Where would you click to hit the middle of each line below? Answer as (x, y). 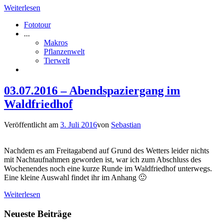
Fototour (37, 24)
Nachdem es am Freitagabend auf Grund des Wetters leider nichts (107, 151)
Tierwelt (57, 60)
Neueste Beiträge (38, 214)
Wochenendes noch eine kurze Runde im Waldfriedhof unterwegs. (108, 169)
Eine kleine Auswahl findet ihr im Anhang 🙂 (75, 178)
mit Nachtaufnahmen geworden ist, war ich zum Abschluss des (103, 160)
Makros (56, 42)
